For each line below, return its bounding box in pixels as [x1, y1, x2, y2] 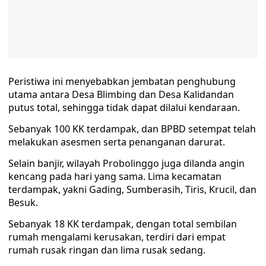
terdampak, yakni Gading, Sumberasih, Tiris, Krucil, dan [8, 183, 256, 196]
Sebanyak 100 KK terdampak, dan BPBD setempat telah [8, 122, 256, 135]
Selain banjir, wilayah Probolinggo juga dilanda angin [8, 157, 245, 170]
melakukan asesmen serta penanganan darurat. [8, 135, 225, 148]
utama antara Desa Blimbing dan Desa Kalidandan [8, 88, 234, 101]
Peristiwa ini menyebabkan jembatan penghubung [8, 75, 236, 88]
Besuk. [8, 196, 38, 209]
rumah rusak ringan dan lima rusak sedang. [8, 243, 205, 256]
